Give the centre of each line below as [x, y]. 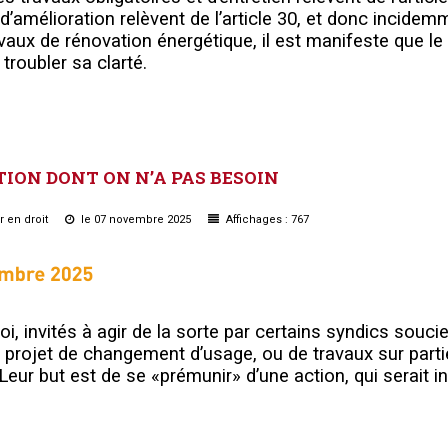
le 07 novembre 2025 [136, 219]
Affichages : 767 [266, 219]
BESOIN [244, 177]
